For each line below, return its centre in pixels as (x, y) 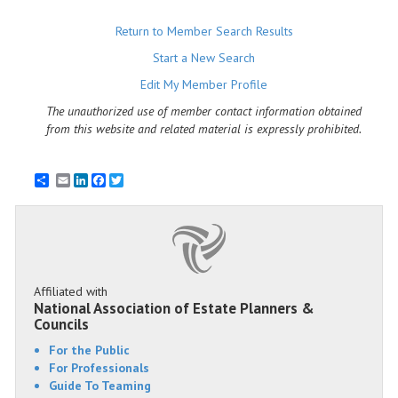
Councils (61, 324)
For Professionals (99, 368)
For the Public (89, 350)
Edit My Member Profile (204, 84)
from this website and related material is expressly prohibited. (204, 129)
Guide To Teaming (100, 386)
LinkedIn (110, 180)
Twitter (142, 180)
